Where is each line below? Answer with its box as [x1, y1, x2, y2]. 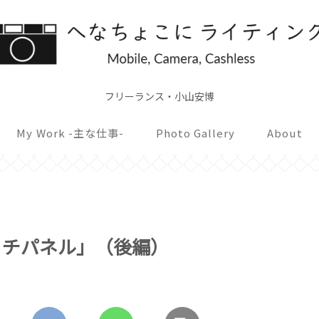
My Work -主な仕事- [16, 125, 125, 141]
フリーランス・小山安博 [105, 89, 214, 104]
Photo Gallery [155, 125, 236, 141]
